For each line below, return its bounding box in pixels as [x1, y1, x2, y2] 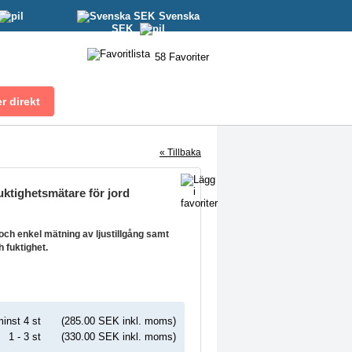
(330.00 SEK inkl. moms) [60, 330, 176, 343]
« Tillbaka [159, 147, 201, 158]
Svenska [159, 10, 200, 22]
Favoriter [169, 51, 209, 63]
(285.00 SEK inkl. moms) [60, 314, 176, 327]
